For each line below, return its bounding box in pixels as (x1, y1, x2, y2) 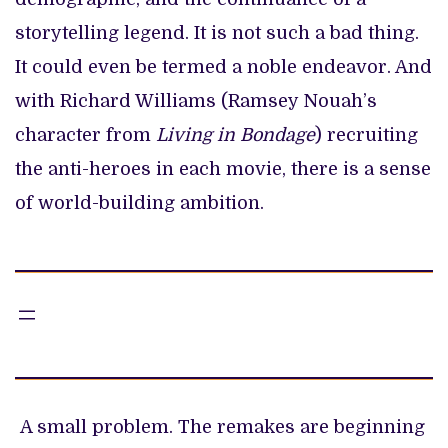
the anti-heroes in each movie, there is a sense (15, 158, 431, 179)
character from (15, 124, 156, 145)
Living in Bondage (156, 124, 315, 145)
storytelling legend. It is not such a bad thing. (15, 22, 419, 43)
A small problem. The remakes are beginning (15, 416, 425, 437)
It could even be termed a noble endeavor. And (15, 56, 432, 77)
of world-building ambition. (15, 192, 264, 213)
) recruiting (315, 124, 418, 145)
